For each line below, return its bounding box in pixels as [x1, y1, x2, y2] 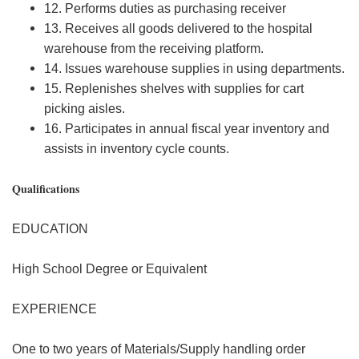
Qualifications [12, 180, 79, 197]
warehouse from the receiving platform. [44, 42, 264, 55]
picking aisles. [44, 102, 125, 115]
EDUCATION [12, 222, 88, 236]
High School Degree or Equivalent [12, 262, 207, 276]
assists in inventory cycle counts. [44, 142, 229, 155]
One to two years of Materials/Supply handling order [12, 342, 305, 356]
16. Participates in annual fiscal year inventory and [44, 122, 329, 135]
